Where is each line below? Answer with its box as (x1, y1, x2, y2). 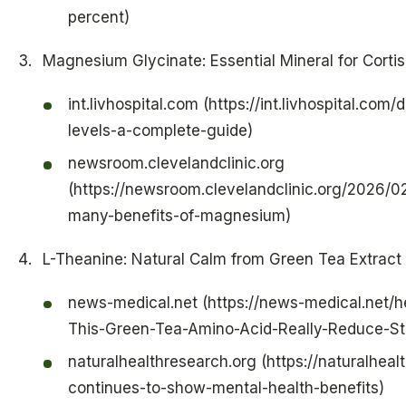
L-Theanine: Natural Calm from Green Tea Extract (42, 249, 401, 268)
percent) (67, 8, 130, 27)
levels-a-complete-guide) (67, 121, 253, 140)
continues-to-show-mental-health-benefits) (67, 379, 384, 398)
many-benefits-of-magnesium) (67, 207, 291, 226)
